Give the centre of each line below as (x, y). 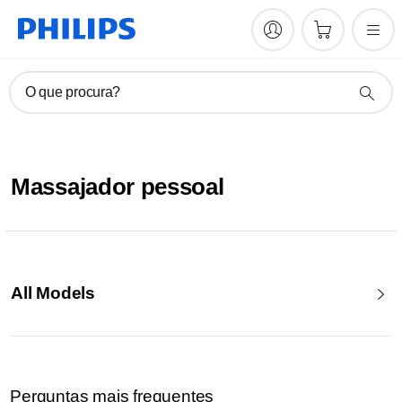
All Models (53, 293)
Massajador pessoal (118, 187)
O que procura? (73, 92)
